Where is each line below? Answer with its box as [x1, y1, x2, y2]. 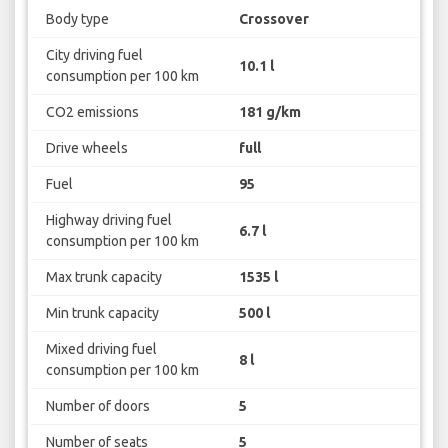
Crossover [239, 11, 309, 28]
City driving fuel [45, 47, 143, 64]
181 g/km [239, 104, 301, 121]
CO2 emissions [45, 104, 139, 121]
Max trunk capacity [45, 269, 162, 286]
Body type [45, 11, 109, 28]
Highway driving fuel [45, 212, 172, 229]
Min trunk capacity [45, 305, 159, 322]
